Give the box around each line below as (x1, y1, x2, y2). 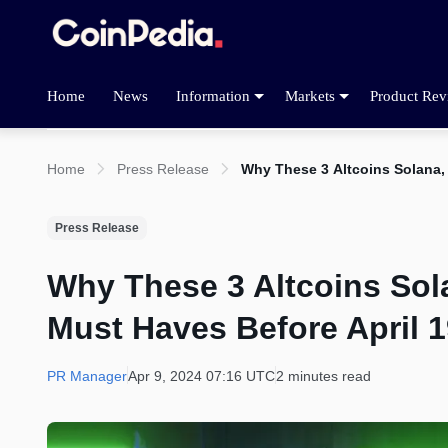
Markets (285, 87, 335, 104)
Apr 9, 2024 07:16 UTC (128, 368, 275, 385)
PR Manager (47, 368, 127, 385)
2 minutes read (276, 368, 371, 385)
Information (176, 87, 250, 104)
